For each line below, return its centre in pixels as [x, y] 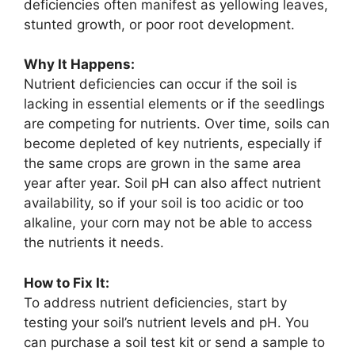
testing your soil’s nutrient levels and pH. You [166, 322]
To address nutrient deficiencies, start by [155, 302]
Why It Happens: [79, 65]
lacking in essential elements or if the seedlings [174, 104]
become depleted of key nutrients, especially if [173, 144]
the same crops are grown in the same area [162, 164]
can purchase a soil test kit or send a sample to [174, 342]
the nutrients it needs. [94, 243]
